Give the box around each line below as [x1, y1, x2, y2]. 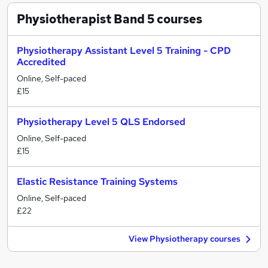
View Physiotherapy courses [129, 233, 240, 244]
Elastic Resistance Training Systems [17, 175, 178, 188]
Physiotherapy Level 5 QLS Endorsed [17, 115, 185, 128]
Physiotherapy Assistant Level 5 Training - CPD [17, 44, 231, 57]
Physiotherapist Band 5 [17, 11, 154, 27]
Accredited [17, 56, 66, 68]
